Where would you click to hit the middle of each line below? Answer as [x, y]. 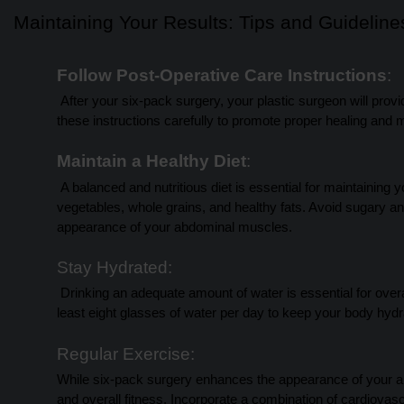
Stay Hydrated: [115, 267]
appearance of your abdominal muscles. [174, 227]
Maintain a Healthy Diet [151, 161]
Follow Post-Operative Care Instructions [222, 75]
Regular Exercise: [126, 353]
